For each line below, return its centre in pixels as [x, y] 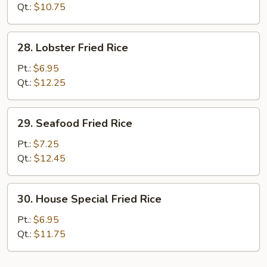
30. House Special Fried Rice [89, 199]
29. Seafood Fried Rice [75, 123]
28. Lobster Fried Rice [73, 48]
